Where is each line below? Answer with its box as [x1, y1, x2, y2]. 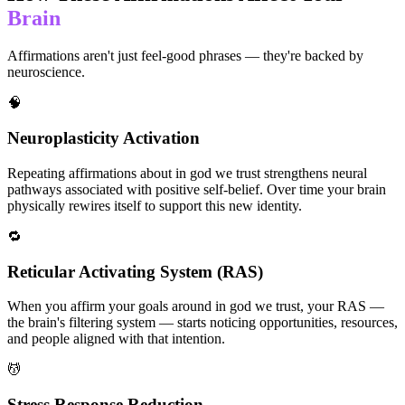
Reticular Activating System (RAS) [7, 261, 263, 281]
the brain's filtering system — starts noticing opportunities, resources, [7, 315, 398, 331]
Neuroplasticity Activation [7, 128, 200, 148]
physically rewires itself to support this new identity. [7, 197, 302, 213]
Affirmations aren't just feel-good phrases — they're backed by [7, 48, 363, 64]
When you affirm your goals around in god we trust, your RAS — [7, 298, 384, 315]
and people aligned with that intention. [7, 331, 225, 347]
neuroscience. [7, 64, 85, 80]
